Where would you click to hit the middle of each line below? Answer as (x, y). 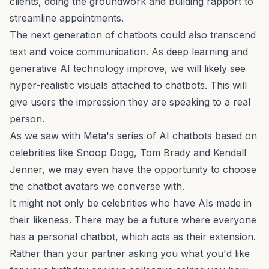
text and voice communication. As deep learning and (129, 51)
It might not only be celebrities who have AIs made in (131, 203)
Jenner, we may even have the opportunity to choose (133, 169)
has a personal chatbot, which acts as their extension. (133, 236)
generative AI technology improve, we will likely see (128, 68)
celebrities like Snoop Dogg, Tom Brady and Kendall (128, 152)
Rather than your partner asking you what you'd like (130, 253)
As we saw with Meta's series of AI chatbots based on (133, 135)
